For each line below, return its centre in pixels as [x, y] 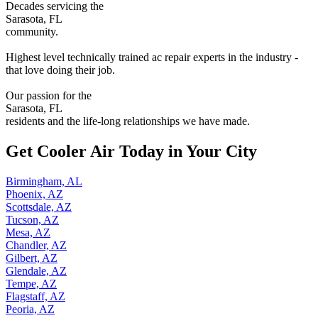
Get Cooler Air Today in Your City [131, 151]
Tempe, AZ [31, 283]
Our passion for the [49, 95]
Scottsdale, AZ [39, 207]
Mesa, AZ [28, 232]
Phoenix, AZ [34, 194]
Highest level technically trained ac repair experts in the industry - [152, 57]
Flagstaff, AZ [35, 296]
